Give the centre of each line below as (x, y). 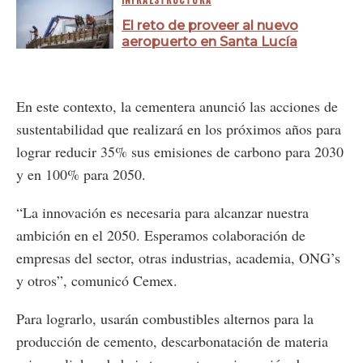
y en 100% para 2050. (81, 175)
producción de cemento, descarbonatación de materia (172, 342)
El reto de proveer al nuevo (210, 26)
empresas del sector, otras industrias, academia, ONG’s (178, 258)
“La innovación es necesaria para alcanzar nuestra (162, 213)
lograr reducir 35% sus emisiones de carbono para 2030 (180, 152)
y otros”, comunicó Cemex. (97, 281)
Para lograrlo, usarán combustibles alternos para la (165, 319)
